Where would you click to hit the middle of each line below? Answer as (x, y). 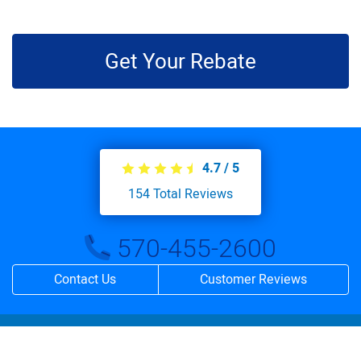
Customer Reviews (253, 280)
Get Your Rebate (180, 61)
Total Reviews (191, 195)
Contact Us (85, 280)
